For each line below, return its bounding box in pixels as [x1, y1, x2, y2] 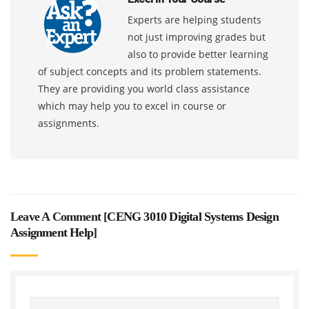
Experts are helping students [128, 12, 261, 26]
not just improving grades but [128, 30, 266, 43]
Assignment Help [10, 225, 93, 239]
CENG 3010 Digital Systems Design [107, 209, 279, 223]
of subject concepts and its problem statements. [38, 64, 261, 78]
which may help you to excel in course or [38, 99, 226, 112]
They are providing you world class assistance [38, 81, 250, 95]
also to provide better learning [128, 47, 268, 61]
